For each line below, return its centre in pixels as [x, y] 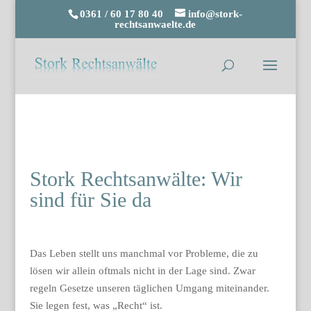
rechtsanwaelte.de [155, 25]
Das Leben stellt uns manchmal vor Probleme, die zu [144, 253]
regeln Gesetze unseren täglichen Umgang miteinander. [149, 288]
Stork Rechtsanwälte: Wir [136, 179]
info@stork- [216, 14]
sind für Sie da [90, 200]
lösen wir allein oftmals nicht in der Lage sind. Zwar [142, 271]
